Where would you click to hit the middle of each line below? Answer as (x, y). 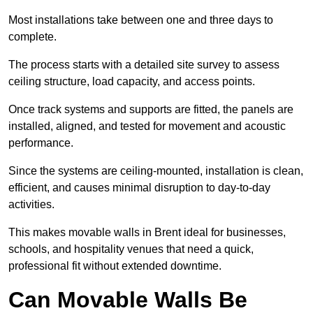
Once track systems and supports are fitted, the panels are (151, 110)
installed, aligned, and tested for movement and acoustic (147, 126)
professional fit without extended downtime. (115, 266)
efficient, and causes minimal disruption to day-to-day (139, 188)
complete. (34, 37)
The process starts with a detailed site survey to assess (144, 65)
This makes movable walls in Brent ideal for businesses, (147, 233)
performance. (42, 143)
